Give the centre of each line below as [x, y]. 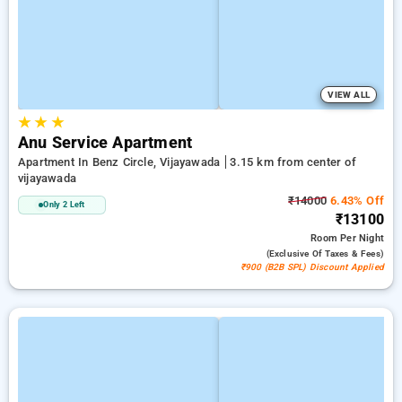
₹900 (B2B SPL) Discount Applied [312, 267]
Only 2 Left [64, 205]
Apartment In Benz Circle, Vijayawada [121, 162]
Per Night [362, 238]
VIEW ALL [349, 95]
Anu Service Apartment [105, 143]
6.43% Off [355, 201]
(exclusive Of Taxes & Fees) [325, 253]
